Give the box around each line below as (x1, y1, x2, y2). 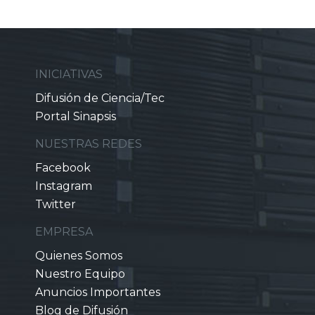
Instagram (35, 179, 92, 193)
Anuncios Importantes (35, 285, 160, 299)
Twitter (35, 198, 76, 211)
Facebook (35, 161, 91, 174)
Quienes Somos (35, 249, 122, 262)
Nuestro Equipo (35, 267, 125, 281)
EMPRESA (35, 225, 93, 238)
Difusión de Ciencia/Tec (35, 91, 165, 105)
